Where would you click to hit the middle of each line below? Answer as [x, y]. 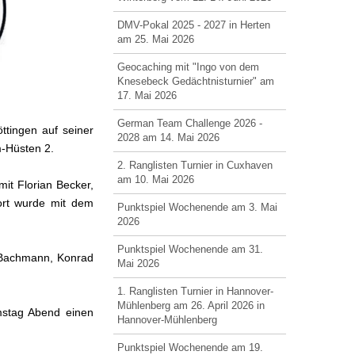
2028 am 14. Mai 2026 [168, 137]
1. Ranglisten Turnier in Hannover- [195, 291]
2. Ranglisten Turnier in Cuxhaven [195, 165]
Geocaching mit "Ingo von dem [188, 67]
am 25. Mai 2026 [155, 39]
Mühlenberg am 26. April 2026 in [191, 305]
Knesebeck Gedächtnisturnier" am [195, 81]
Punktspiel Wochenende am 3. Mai [197, 207]
